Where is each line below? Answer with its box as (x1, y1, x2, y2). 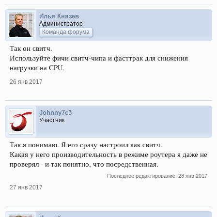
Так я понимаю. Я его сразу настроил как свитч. (10, 139, 162, 149)
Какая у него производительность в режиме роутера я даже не (10, 149, 207, 159)
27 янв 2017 (10, 184, 43, 191)
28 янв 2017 (178, 172, 207, 179)
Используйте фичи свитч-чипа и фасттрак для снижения (10, 53, 188, 62)
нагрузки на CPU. (10, 62, 64, 72)
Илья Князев (39, 12, 79, 20)
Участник (39, 116, 64, 124)
